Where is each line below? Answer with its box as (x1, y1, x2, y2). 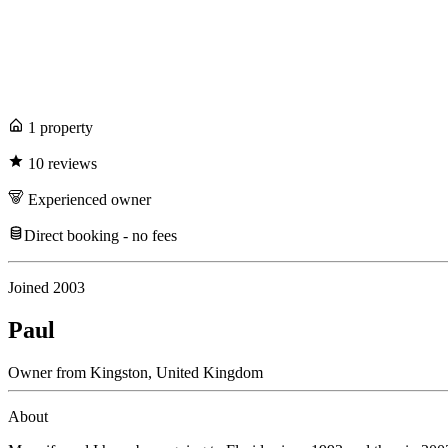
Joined (8, 279, 53, 297)
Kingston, (86, 364, 152, 382)
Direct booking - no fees (24, 227, 177, 245)
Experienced (28, 191, 107, 209)
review (44, 155, 91, 173)
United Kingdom (152, 364, 263, 382)
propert (36, 119, 85, 137)
